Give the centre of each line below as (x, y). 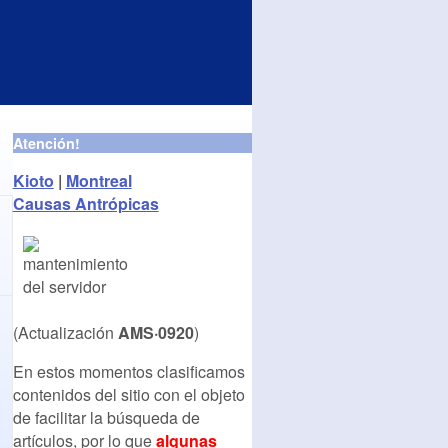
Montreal (98, 180)
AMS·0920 (155, 332)
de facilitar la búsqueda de (106, 417)
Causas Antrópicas (85, 203)
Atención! (46, 142)
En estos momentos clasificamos (128, 371)
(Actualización (65, 332)
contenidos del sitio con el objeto (128, 394)
